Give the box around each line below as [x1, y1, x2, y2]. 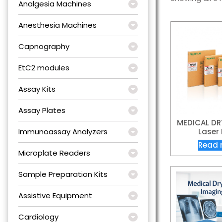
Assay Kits [18, 83, 55, 94]
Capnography [18, 41, 69, 52]
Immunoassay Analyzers [18, 126, 108, 137]
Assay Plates [18, 105, 65, 115]
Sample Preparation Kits [18, 168, 108, 179]
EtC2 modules [18, 62, 69, 73]
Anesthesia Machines [18, 19, 97, 30]
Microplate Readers [18, 147, 90, 158]
